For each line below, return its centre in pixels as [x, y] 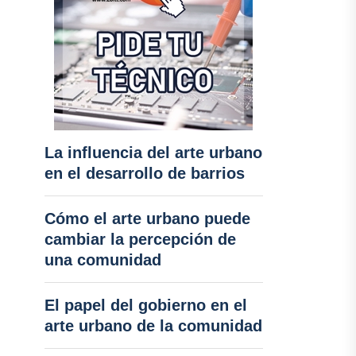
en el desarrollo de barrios [144, 173]
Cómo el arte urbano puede [147, 219]
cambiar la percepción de [140, 239]
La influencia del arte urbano [153, 153]
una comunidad [103, 260]
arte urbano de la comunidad [153, 326]
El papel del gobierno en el [145, 305]
